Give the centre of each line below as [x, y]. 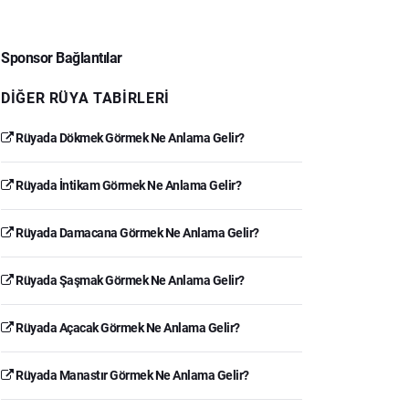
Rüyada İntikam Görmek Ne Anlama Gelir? [127, 185]
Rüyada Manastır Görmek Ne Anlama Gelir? [131, 375]
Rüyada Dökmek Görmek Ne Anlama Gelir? [129, 137]
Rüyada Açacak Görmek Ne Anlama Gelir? [126, 327]
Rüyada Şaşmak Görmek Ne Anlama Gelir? [129, 280]
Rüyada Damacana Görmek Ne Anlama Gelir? [136, 232]
